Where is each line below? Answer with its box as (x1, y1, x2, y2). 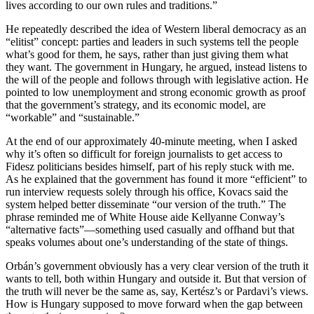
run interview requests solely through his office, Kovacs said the (6, 185, 288, 198)
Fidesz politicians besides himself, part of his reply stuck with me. (6, 160, 294, 172)
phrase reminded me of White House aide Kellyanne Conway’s (6, 210, 285, 223)
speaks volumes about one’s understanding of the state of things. (6, 235, 288, 248)
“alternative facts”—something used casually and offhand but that (6, 223, 294, 235)
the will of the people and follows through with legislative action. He (6, 73, 308, 86)
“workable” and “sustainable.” (6, 111, 139, 123)
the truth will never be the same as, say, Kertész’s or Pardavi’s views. (6, 285, 308, 297)
